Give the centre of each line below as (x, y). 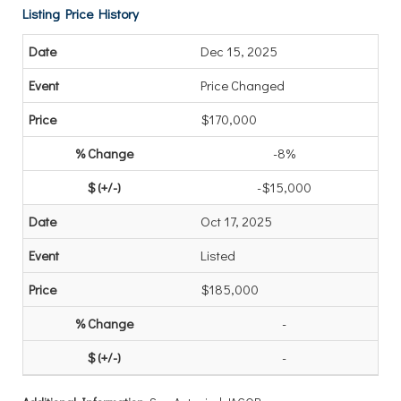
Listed (218, 255)
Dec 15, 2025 (239, 51)
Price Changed (243, 85)
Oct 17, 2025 (236, 221)
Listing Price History (81, 13)
